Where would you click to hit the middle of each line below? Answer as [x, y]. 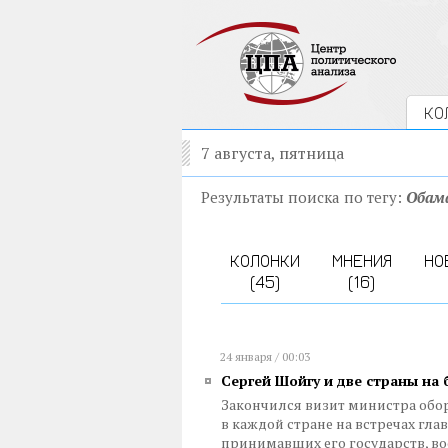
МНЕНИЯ [361, 260]
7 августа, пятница [272, 153]
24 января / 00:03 [265, 356]
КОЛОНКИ [264, 260]
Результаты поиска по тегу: [303, 197]
